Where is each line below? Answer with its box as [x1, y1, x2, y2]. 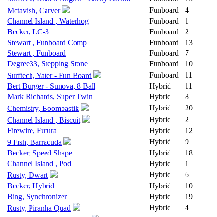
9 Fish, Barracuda [7, 138, 62, 146]
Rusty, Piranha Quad [7, 204, 71, 212]
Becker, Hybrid [7, 182, 54, 190]
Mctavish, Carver [7, 6, 60, 15]
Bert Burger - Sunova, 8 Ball [7, 82, 95, 90]
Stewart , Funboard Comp [7, 38, 87, 46]
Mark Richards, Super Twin [7, 93, 93, 101]
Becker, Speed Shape [7, 149, 72, 157]
